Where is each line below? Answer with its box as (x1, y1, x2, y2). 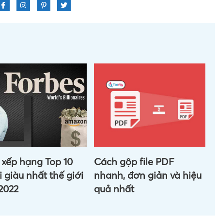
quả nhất (93, 183, 134, 195)
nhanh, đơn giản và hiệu (93, 169, 201, 182)
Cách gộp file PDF (93, 155, 174, 168)
